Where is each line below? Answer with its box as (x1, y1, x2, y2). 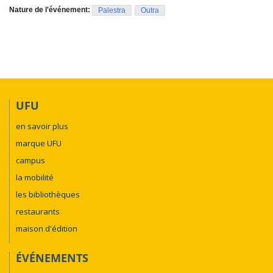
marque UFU (16, 138, 62, 149)
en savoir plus (16, 121, 68, 132)
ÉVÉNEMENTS (16, 250, 88, 266)
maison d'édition (16, 223, 77, 235)
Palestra (98, 5, 126, 15)
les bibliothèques (16, 189, 80, 200)
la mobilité (16, 172, 54, 183)
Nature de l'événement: (9, 5, 92, 14)
